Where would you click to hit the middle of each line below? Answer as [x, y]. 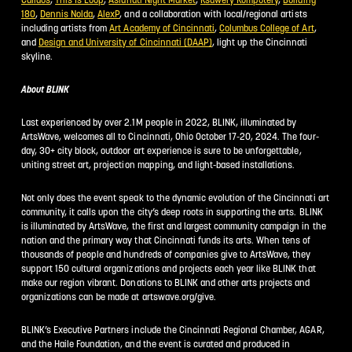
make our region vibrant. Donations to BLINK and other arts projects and [165, 282]
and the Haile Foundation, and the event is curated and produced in [156, 343]
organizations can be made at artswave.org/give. [118, 296]
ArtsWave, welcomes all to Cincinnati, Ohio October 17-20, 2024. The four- [170, 136]
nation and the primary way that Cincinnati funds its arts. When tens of [166, 240]
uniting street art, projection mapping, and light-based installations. [158, 164]
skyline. [37, 56]
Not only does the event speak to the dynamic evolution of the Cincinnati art [175, 197]
